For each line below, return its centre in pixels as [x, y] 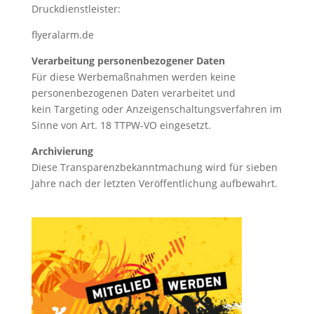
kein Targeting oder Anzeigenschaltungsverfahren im [156, 109]
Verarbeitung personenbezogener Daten [128, 61]
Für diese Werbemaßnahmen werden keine [133, 77]
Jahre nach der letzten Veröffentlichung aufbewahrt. [154, 183]
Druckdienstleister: [76, 9]
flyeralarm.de [62, 35]
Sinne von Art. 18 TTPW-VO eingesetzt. [121, 125]
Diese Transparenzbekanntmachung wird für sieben [154, 167]
